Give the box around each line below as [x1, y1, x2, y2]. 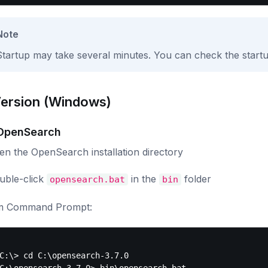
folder [181, 173, 212, 185]
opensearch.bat [49, 174, 125, 185]
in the [128, 173, 160, 185]
